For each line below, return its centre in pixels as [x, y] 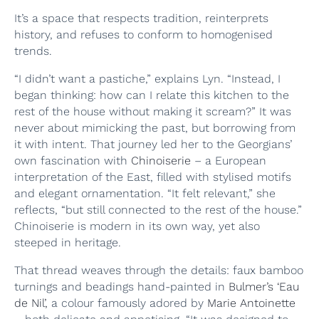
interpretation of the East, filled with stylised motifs [153, 177]
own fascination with [73, 160]
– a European [229, 160]
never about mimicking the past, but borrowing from [155, 127]
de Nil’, [31, 303]
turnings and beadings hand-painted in [121, 286]
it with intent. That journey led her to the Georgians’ [153, 144]
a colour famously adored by [127, 303]
